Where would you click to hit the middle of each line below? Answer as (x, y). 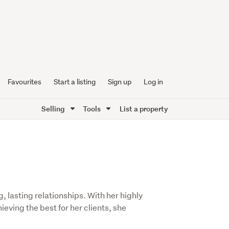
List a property (144, 109)
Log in (153, 82)
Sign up (119, 82)
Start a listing (74, 82)
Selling (54, 109)
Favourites (24, 82)
